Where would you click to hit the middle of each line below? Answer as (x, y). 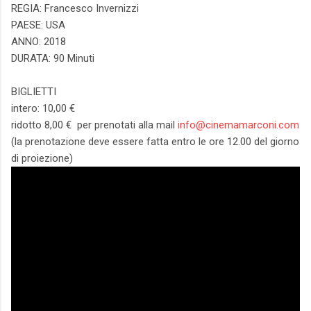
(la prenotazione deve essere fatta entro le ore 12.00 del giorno (155, 141)
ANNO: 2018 (39, 41)
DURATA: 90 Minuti (53, 58)
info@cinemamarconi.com (238, 125)
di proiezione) (42, 158)
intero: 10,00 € (43, 108)
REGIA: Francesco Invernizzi (75, 8)
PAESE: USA (38, 25)
